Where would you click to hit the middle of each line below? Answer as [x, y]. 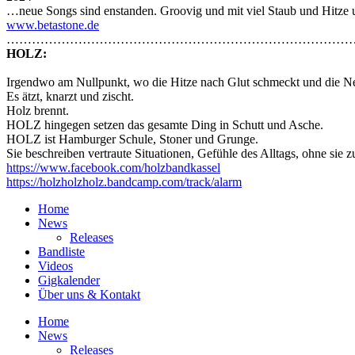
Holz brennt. [38, 111]
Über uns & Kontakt [89, 295]
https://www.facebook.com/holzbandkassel [113, 168]
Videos [55, 266]
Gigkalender [69, 281]
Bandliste [61, 252]
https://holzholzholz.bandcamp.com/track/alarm [124, 182]
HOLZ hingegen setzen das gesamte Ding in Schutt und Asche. [165, 125]
